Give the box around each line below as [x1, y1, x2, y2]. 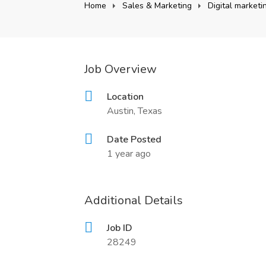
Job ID [107, 221, 132, 235]
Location [107, 90, 144, 103]
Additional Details [84, 192, 183, 208]
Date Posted [107, 133, 161, 146]
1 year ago [107, 147, 151, 160]
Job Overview [84, 61, 157, 77]
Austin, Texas [107, 104, 162, 118]
